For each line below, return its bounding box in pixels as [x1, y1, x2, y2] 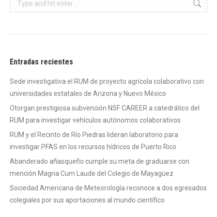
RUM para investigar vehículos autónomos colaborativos [10, 116, 181, 124]
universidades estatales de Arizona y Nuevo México [10, 90, 166, 98]
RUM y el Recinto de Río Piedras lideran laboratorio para [10, 131, 178, 139]
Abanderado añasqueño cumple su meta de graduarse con [10, 157, 189, 166]
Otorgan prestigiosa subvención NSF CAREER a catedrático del [10, 104, 200, 112]
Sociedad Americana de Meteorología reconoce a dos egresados [10, 184, 207, 192]
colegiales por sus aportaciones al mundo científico [10, 196, 165, 204]
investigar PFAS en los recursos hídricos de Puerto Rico [10, 143, 176, 151]
